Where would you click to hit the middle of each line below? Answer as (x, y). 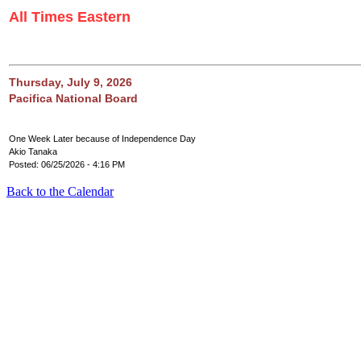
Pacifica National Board (73, 98)
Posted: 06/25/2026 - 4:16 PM (67, 164)
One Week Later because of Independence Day (102, 139)
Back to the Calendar (60, 191)
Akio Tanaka (33, 151)
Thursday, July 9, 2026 (71, 82)
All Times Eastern (70, 17)
